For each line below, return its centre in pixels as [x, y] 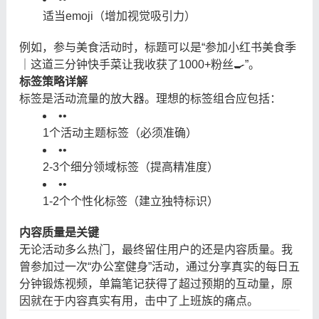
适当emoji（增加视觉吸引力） [119, 16]
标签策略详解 [53, 81]
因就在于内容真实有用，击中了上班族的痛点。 [138, 300]
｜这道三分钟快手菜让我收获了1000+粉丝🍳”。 [139, 64]
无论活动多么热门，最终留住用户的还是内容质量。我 [156, 249]
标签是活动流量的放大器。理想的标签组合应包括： [150, 98]
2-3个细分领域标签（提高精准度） [130, 167]
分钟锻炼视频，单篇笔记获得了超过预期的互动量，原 [156, 283]
